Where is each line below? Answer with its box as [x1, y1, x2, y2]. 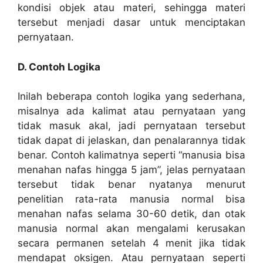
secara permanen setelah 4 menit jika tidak [18, 237, 245, 249]
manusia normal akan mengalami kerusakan [18, 222, 245, 235]
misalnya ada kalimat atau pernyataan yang [18, 105, 245, 117]
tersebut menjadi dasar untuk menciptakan [18, 16, 245, 29]
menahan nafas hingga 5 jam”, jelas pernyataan [18, 164, 245, 176]
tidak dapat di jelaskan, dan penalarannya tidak [18, 134, 245, 147]
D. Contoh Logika [18, 60, 100, 73]
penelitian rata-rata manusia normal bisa [18, 193, 245, 205]
